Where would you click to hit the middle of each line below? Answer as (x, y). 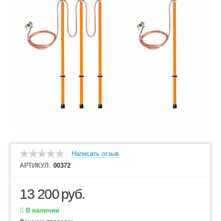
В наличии (41, 210)
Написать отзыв (95, 154)
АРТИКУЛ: (35, 166)
